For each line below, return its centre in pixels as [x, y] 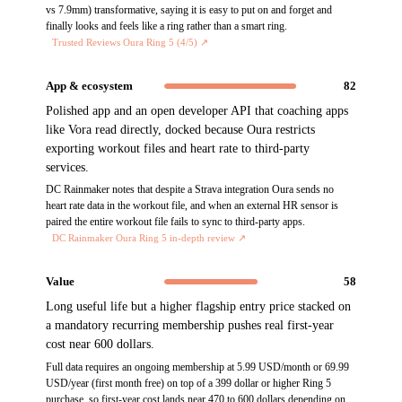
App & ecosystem [90, 85]
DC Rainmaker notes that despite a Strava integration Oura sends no [190, 190]
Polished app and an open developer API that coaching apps [197, 110]
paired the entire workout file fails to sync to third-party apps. [176, 222]
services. [68, 167]
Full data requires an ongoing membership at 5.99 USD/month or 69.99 [198, 367]
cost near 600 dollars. [100, 345]
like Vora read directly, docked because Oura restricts [181, 129]
